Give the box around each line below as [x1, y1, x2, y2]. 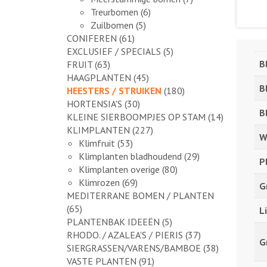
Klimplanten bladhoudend [79, 150, 182, 162]
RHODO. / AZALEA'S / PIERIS [67, 228, 183, 241]
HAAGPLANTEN [67, 71, 131, 83]
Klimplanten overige [79, 163, 160, 175]
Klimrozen [79, 176, 120, 188]
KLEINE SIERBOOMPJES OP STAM [67, 110, 206, 123]
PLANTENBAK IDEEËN [67, 215, 160, 228]
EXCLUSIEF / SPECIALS [67, 45, 161, 57]
